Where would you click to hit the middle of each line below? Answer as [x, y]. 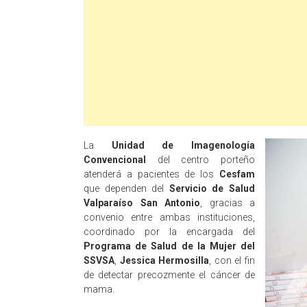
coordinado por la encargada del [169, 232]
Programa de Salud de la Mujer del [169, 246]
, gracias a [228, 203]
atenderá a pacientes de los [151, 174]
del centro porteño [200, 160]
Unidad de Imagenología [183, 145]
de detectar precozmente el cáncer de [169, 275]
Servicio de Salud [212, 188]
